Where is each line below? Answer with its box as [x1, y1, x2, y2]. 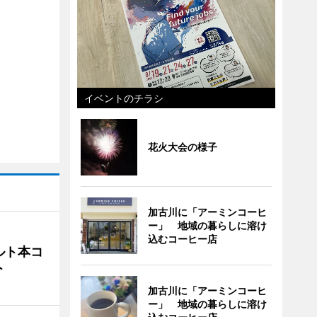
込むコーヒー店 [147, 233, 217, 245]
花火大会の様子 [147, 141, 217, 153]
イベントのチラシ [83, 92, 163, 104]
